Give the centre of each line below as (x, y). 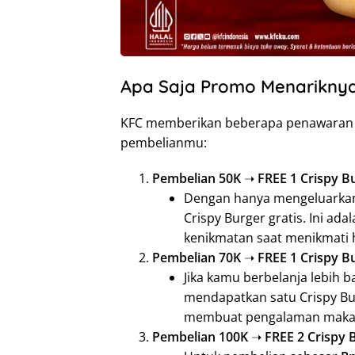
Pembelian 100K (200, 337)
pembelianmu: (164, 143)
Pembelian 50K (197, 179)
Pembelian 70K (197, 258)
